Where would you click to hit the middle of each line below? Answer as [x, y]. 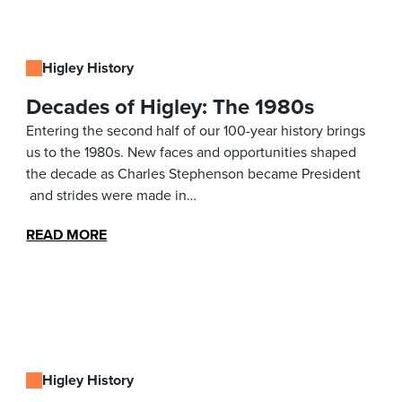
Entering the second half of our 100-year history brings [196, 130]
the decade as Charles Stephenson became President [194, 173]
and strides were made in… [112, 195]
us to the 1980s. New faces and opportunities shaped [192, 152]
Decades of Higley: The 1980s [170, 106]
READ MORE [67, 234]
